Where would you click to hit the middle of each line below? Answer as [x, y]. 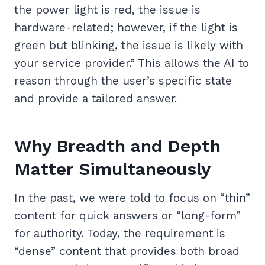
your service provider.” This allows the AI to [132, 63]
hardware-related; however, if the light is [126, 28]
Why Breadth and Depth [117, 146]
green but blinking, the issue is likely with [129, 46]
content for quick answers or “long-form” [127, 216]
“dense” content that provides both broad [127, 251]
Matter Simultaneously [112, 169]
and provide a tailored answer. [96, 99]
